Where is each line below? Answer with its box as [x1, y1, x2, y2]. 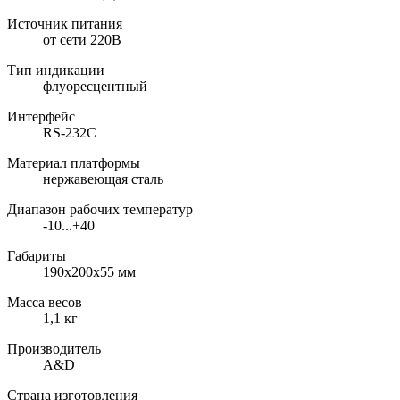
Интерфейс [7, 109, 75, 125]
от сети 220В [43, 32, 121, 48]
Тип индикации [7, 62, 104, 79]
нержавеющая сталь [43, 171, 163, 187]
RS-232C [43, 125, 96, 141]
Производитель [7, 341, 101, 357]
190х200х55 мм [43, 264, 136, 280]
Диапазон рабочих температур [7, 202, 193, 218]
